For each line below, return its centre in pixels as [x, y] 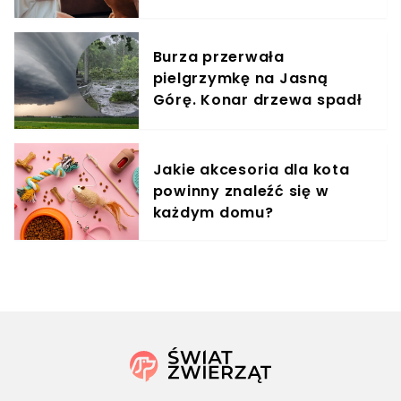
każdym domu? [213, 212]
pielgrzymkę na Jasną [240, 78]
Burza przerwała [218, 56]
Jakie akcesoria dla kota [251, 169]
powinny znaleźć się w [241, 191]
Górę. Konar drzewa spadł [257, 99]
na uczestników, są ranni [251, 121]
